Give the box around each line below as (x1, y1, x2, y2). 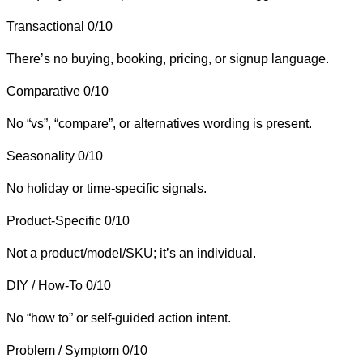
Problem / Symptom (6, 343, 119, 357)
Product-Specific (6, 213, 101, 228)
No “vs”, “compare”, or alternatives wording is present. (6, 116, 312, 130)
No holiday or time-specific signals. (6, 181, 207, 195)
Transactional (6, 19, 84, 33)
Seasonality (6, 148, 75, 163)
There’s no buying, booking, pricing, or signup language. (6, 51, 329, 66)
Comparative (6, 83, 80, 98)
